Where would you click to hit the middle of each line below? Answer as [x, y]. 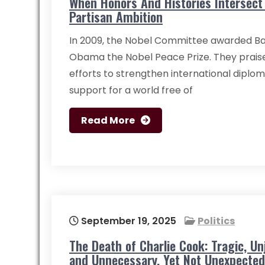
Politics [216, 221]
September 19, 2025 [127, 221]
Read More [108, 120]
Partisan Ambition [116, 17]
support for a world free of [131, 90]
